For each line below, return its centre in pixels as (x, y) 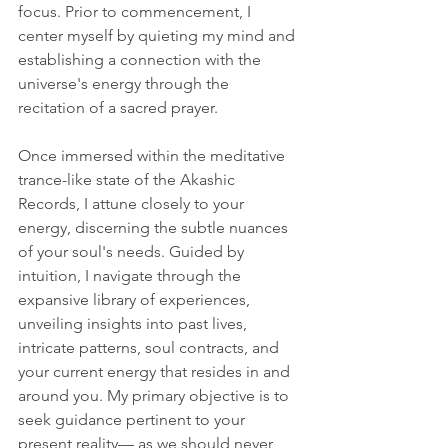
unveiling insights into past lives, (134, 323)
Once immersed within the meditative (153, 155)
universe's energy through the (125, 83)
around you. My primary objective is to (155, 395)
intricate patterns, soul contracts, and (150, 347)
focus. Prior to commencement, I (136, 11)
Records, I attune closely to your (133, 203)
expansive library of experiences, (136, 299)
